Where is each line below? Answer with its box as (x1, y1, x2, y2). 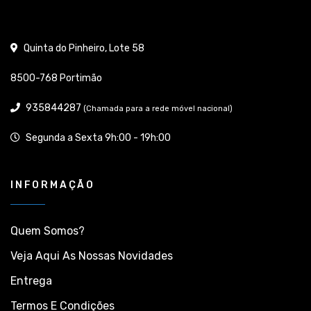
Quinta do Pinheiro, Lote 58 (22, 42, 144, 54)
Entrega (10, 274, 52, 287)
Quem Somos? (10, 224, 85, 237)
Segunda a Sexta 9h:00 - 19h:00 (24, 131, 171, 144)
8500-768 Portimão (10, 72, 102, 84)
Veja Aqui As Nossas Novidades (10, 249, 173, 262)
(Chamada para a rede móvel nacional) (83, 103, 233, 113)
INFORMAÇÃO (10, 178, 95, 191)
